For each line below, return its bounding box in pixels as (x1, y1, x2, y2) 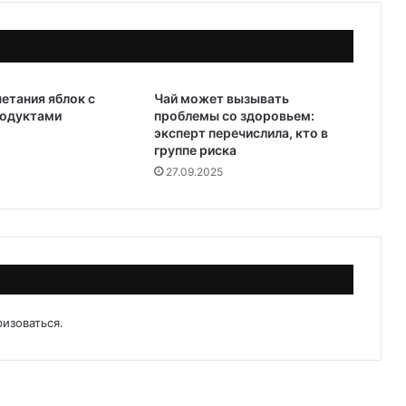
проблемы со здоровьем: (153, 107, 314, 123)
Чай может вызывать (153, 90, 289, 106)
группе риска (153, 141, 237, 158)
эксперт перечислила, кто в (153, 124, 328, 140)
